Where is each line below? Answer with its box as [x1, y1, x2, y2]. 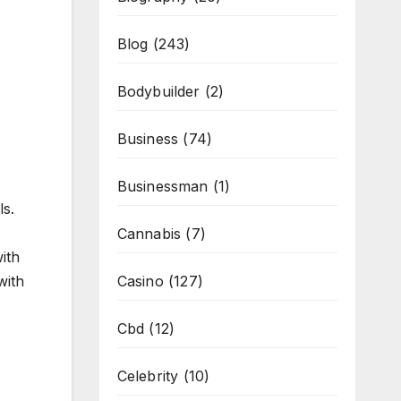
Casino [116, 272, 164, 290]
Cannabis [116, 225, 182, 243]
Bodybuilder [116, 82, 200, 100]
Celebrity [116, 367, 179, 385]
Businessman [116, 177, 209, 195]
